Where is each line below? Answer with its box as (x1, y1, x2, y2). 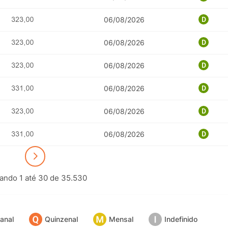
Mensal (108, 215, 133, 224)
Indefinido (164, 215, 197, 224)
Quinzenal (44, 215, 78, 224)
